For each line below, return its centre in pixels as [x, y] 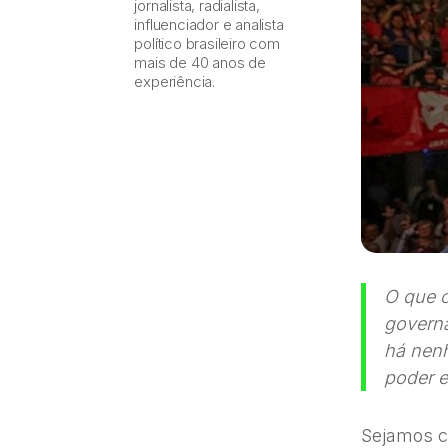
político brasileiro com [207, 43]
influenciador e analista [209, 24]
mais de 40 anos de [200, 62]
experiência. [175, 81]
